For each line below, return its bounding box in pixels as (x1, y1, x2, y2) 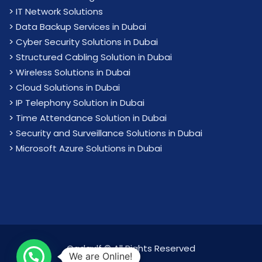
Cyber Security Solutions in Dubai (16, 36, 158, 48)
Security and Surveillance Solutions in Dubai (16, 127, 202, 139)
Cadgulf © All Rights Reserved (67, 242, 195, 254)
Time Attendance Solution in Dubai (16, 112, 167, 124)
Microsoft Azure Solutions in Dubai (16, 142, 162, 154)
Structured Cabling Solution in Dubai (16, 51, 172, 63)
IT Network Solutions (16, 5, 103, 18)
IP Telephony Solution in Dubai (16, 96, 144, 109)
